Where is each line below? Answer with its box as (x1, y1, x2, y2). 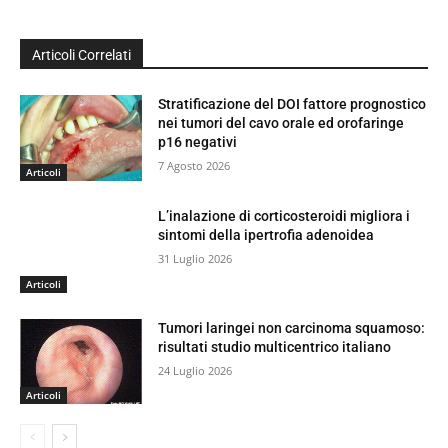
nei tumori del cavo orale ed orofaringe (158, 115, 405, 132)
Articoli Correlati (32, 47, 131, 64)
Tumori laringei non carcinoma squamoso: (158, 319, 426, 336)
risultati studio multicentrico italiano (158, 338, 392, 355)
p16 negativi (158, 134, 238, 151)
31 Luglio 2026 (158, 251, 233, 266)
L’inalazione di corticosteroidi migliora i (158, 208, 411, 224)
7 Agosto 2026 (158, 158, 231, 174)
